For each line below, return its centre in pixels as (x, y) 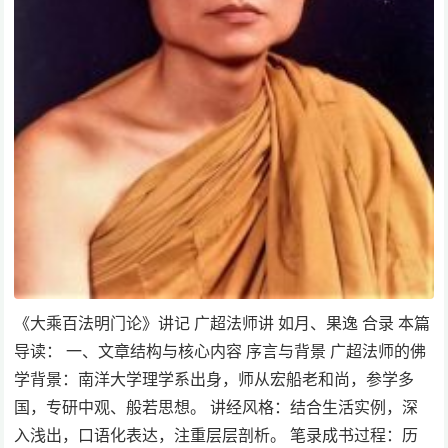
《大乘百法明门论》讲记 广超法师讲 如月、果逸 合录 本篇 (222, 322)
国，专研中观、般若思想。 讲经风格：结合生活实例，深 (216, 406)
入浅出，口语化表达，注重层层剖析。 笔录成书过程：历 (216, 434)
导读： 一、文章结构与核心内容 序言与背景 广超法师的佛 (220, 350)
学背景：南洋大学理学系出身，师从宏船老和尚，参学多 (214, 378)
